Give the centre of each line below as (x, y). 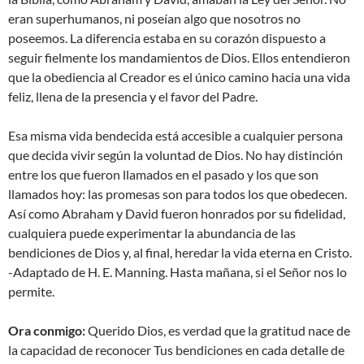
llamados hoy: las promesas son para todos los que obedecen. (178, 194)
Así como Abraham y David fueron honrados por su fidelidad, (177, 214)
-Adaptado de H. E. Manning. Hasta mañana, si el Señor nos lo (178, 272)
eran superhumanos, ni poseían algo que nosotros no (154, 19)
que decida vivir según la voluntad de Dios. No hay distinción (175, 155)
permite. (31, 292)
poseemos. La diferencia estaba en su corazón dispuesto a (167, 38)
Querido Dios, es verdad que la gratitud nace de (218, 331)
